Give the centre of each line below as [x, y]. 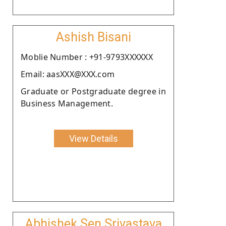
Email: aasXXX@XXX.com [68, 74]
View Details [93, 138]
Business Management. [67, 103]
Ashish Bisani [93, 37]
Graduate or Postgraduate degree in [93, 91]
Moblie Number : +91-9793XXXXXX [87, 57]
